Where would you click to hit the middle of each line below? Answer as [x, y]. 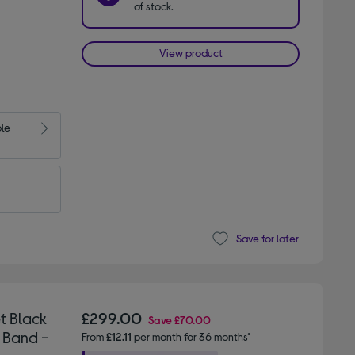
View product [191, 52]
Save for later [267, 239]
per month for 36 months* [191, 336]
